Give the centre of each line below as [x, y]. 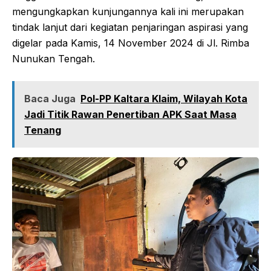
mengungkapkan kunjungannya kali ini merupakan [128, 12]
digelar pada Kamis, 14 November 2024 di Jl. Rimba [131, 43]
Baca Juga [50, 99]
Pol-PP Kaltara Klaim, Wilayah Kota [164, 99]
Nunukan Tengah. [54, 59]
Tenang [43, 130]
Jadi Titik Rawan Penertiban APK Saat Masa [130, 115]
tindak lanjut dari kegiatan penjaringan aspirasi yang [130, 28]
